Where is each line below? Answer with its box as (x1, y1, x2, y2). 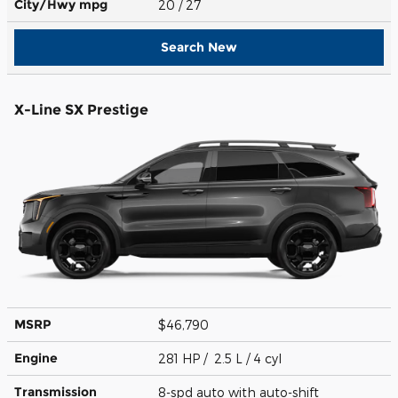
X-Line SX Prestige (14, 100, 148, 118)
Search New (161, 38, 237, 55)
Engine (14, 349, 58, 366)
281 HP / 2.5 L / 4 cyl (158, 350, 285, 366)
